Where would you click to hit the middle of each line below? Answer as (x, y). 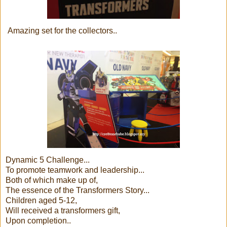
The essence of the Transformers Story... (78, 190)
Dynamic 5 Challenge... (48, 160)
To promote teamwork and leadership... (75, 170)
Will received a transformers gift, (63, 210)
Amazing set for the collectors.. (61, 30)
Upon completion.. (38, 220)
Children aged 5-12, (41, 200)
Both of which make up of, (52, 180)
